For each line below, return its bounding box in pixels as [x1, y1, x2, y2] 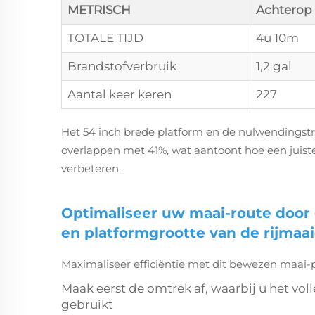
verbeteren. [61, 161, 121, 175]
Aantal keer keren [67, 86, 172, 101]
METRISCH [67, 2, 131, 17]
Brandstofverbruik [67, 58, 176, 73]
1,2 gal [256, 58, 292, 73]
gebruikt [61, 297, 113, 311]
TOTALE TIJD [67, 30, 143, 45]
